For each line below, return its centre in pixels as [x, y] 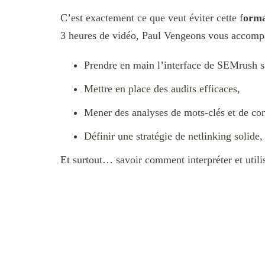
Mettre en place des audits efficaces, [162, 89]
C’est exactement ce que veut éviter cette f [152, 18]
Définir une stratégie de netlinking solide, [173, 136]
